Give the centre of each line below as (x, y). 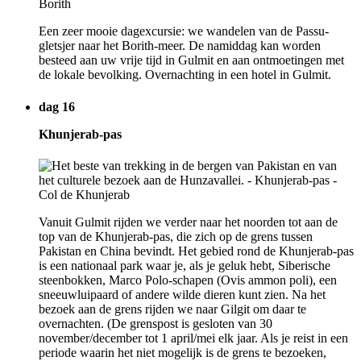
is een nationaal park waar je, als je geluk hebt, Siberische (185, 265)
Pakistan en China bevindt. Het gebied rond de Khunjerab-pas (196, 251)
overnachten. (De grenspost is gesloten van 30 (156, 323)
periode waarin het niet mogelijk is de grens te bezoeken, (183, 352)
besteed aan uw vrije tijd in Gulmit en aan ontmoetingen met (191, 60)
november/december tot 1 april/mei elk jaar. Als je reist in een (193, 338)
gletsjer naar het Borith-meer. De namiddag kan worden (180, 46)
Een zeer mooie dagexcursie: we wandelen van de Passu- (184, 31)
